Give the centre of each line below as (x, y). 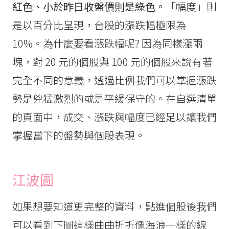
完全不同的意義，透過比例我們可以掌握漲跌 (114, 80)
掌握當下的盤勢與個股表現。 (79, 135)
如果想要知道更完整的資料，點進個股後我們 (114, 206)
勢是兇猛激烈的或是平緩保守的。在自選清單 (114, 99)
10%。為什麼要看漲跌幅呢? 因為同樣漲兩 (108, 43)
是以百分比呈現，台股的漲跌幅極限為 (99, 25)
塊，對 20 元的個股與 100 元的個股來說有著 (112, 62)
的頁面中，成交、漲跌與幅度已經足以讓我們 (114, 117)
